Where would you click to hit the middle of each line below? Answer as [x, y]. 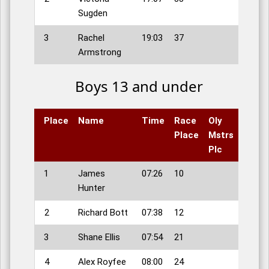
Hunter [92, 188]
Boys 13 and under [139, 86]
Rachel [91, 38]
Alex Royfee [102, 262]
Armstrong [100, 53]
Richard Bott [103, 213]
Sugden [93, 14]
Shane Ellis [99, 237]
